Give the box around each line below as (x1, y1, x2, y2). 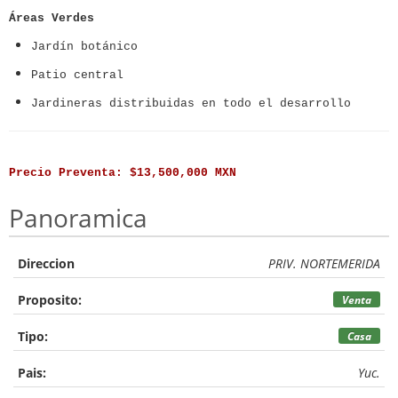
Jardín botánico (31, 40, 138, 53)
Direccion (18, 255, 75, 272)
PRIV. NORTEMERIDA (268, 255, 380, 272)
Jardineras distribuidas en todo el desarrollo (31, 97, 351, 110)
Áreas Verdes (9, 12, 94, 25)
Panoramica (9, 201, 147, 235)
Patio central (31, 68, 123, 82)
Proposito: (18, 291, 82, 308)
